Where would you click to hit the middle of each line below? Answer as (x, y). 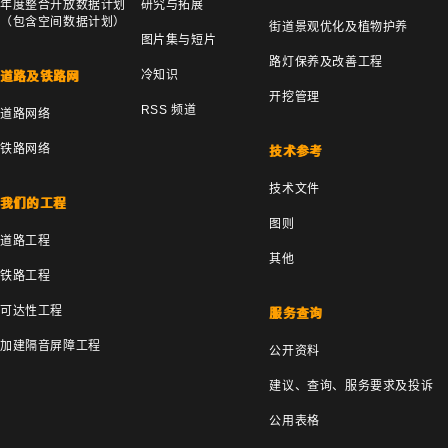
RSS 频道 (168, 109)
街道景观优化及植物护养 (338, 26)
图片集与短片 (178, 39)
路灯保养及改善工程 (326, 61)
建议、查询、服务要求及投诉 (351, 385)
